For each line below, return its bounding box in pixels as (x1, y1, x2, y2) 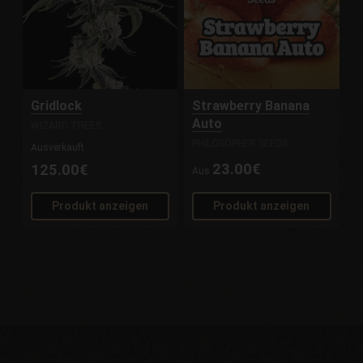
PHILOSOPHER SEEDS (192, 137, 288, 149)
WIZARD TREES (31, 119, 102, 131)
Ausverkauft (31, 141, 85, 153)
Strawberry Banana (192, 97, 310, 113)
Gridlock (31, 97, 83, 113)
